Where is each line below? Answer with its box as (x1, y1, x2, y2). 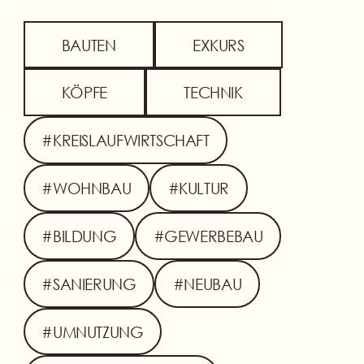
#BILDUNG (41, 226, 117, 245)
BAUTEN (61, 35, 116, 54)
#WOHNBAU (41, 179, 132, 198)
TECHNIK (184, 83, 243, 102)
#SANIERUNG (41, 274, 136, 293)
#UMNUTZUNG (41, 322, 144, 341)
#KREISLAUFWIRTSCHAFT (41, 131, 210, 150)
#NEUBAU (172, 274, 242, 293)
